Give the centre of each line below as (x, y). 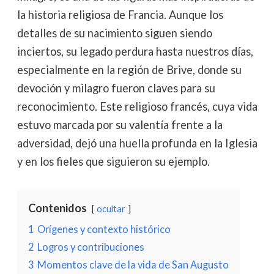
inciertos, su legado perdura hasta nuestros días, (135, 52)
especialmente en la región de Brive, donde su (129, 70)
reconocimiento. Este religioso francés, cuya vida (137, 107)
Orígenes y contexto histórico (104, 229)
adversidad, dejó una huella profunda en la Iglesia (137, 143)
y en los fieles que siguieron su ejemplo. (113, 162)
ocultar (111, 209)
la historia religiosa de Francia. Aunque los (120, 15)
